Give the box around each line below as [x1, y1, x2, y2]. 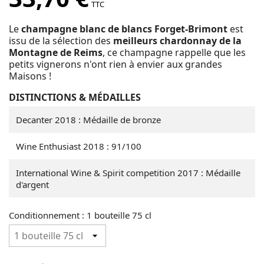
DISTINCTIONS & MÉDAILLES [9, 91, 141, 104]
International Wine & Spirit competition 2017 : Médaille [16, 167, 240, 179]
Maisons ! [9, 70, 51, 82]
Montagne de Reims [9, 46, 103, 59]
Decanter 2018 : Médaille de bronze [16, 114, 161, 126]
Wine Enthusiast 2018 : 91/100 [16, 140, 141, 152]
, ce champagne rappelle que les [103, 46, 246, 59]
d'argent [16, 179, 49, 190]
